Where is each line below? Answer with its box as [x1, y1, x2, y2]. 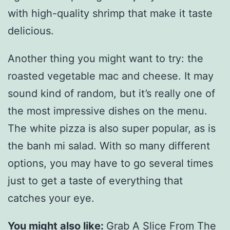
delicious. [8, 24, 54, 37]
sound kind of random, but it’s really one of [8, 87, 215, 100]
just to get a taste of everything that [8, 174, 183, 187]
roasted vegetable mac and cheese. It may [8, 69, 214, 82]
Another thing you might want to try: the [8, 52, 203, 65]
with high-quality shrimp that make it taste [8, 7, 213, 20]
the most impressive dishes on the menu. [8, 104, 207, 117]
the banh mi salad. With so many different [8, 139, 210, 152]
